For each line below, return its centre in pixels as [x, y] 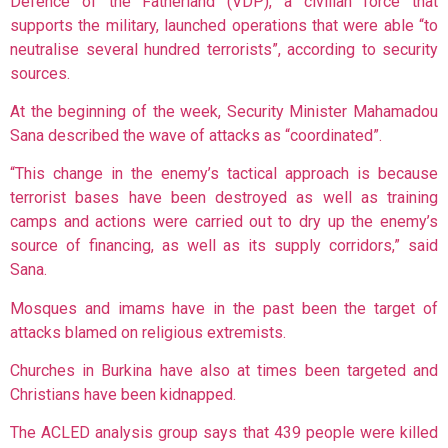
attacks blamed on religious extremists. [148, 332]
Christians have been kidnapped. [123, 395]
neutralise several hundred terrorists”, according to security [224, 49]
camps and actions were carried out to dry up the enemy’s [224, 222]
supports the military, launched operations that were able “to [224, 25]
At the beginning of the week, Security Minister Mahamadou [224, 111]
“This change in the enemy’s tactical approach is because [224, 174]
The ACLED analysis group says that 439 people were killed [224, 433]
